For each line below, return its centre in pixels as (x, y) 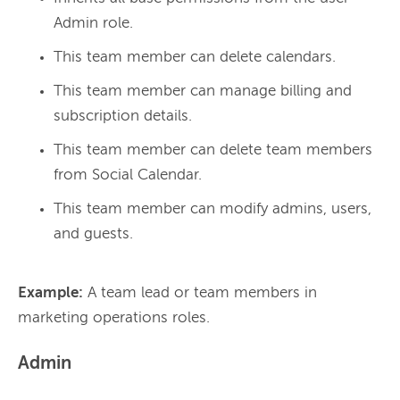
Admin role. (93, 24)
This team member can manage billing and (203, 92)
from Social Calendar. (128, 176)
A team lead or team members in (200, 294)
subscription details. (123, 117)
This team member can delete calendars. (195, 58)
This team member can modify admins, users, (212, 210)
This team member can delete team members (213, 151)
